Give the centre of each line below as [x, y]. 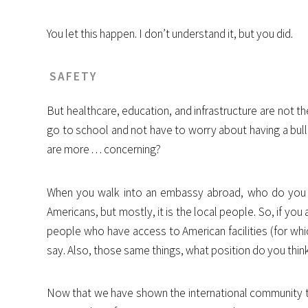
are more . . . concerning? [104, 149]
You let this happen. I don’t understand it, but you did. [170, 33]
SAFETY [73, 77]
